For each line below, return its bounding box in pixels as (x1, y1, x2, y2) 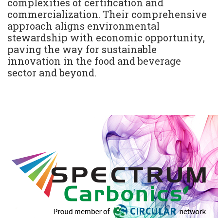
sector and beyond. (7, 66, 96, 79)
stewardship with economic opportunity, (7, 31, 205, 44)
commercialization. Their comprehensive (7, 7, 207, 20)
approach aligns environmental (7, 19, 160, 32)
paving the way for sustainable (7, 42, 157, 55)
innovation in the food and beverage (7, 54, 181, 67)
